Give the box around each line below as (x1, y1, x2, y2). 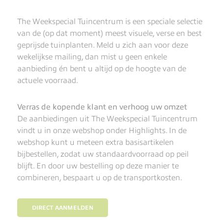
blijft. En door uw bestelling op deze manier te (17, 162, 179, 170)
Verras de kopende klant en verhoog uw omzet (17, 103, 187, 111)
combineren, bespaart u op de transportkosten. (17, 173, 182, 182)
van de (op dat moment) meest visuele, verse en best (17, 29, 202, 38)
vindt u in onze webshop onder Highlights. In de (17, 126, 187, 135)
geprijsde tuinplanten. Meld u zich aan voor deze (17, 41, 188, 50)
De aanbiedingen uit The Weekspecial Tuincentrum (17, 114, 197, 123)
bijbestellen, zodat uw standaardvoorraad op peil (17, 150, 189, 159)
